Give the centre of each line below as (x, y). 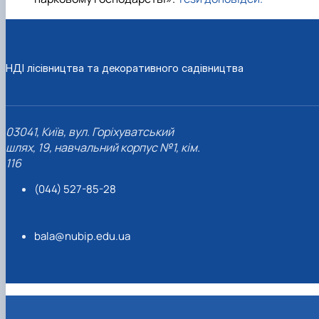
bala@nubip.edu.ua (82, 236)
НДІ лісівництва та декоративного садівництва (125, 68)
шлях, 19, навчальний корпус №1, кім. (103, 148)
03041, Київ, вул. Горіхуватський (90, 132)
